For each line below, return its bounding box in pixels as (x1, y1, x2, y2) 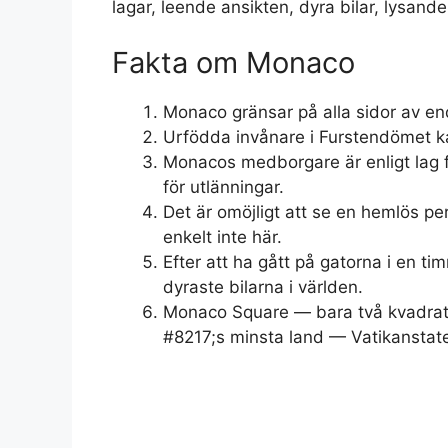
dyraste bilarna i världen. (163, 276, 363, 297)
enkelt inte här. (163, 226, 282, 247)
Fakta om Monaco (112, 44, 355, 80)
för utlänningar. (163, 176, 284, 197)
